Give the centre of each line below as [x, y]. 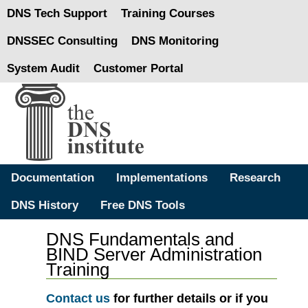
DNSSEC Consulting [62, 41]
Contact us [78, 298]
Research [255, 178]
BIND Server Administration [154, 254]
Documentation [53, 178]
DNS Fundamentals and [140, 239]
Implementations [162, 178]
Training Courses [168, 13]
